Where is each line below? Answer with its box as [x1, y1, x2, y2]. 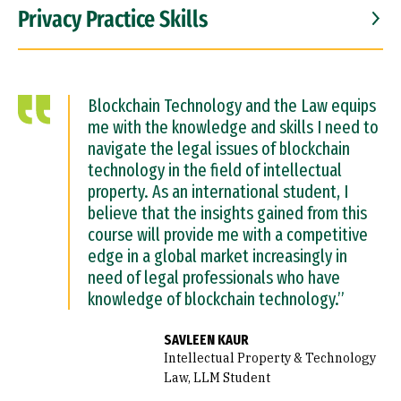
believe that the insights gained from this [88, 202, 367, 224]
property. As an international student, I [88, 181, 348, 202]
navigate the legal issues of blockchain [88, 138, 350, 159]
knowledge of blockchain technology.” [88, 288, 345, 310]
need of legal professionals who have [88, 267, 340, 288]
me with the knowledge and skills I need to [88, 116, 379, 138]
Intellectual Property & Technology [164, 350, 377, 366]
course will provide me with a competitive [88, 224, 368, 245]
